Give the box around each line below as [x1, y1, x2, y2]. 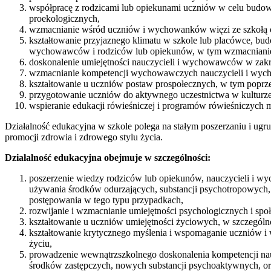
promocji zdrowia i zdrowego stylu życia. [5, 131, 163, 142]
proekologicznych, [29, 13, 100, 24]
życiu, [29, 238, 52, 249]
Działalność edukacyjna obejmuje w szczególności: [5, 152, 211, 163]
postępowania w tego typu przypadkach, [29, 194, 183, 205]
